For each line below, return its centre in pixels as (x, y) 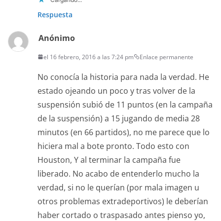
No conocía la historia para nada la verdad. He (123, 77)
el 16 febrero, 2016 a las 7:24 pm (89, 57)
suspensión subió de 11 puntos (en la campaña (125, 104)
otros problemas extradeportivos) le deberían (123, 201)
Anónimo (57, 38)
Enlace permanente (166, 57)
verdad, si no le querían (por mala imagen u (118, 187)
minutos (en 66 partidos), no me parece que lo (124, 132)
